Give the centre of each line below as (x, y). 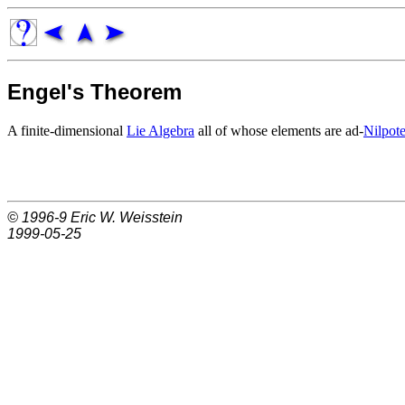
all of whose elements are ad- (279, 130)
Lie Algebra (160, 130)
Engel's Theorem (94, 91)
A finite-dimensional (67, 130)
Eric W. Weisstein (127, 217)
